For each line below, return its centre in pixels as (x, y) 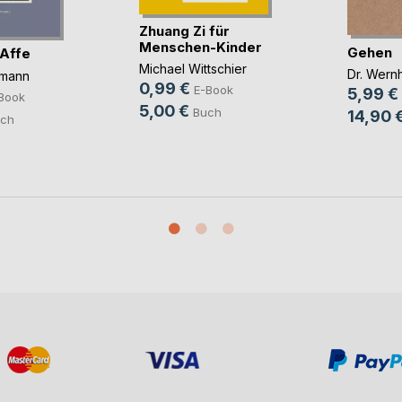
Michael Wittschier (192, 69)
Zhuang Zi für (184, 31)
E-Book (213, 90)
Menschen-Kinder (200, 48)
